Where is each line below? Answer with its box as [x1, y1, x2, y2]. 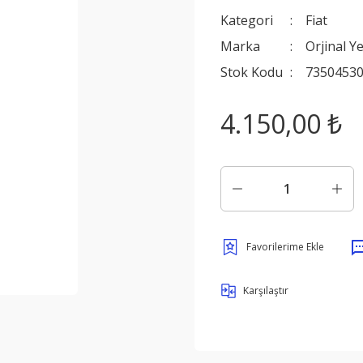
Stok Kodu [220, 63, 283, 81]
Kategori [220, 11, 273, 29]
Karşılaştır [243, 284, 288, 297]
